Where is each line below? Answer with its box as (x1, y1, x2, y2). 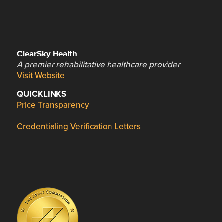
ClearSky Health (16, 48, 77, 59)
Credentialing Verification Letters (16, 121, 141, 132)
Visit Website (16, 70, 65, 81)
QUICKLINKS (16, 89, 66, 100)
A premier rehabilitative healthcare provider (16, 59, 180, 70)
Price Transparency (16, 100, 89, 111)
